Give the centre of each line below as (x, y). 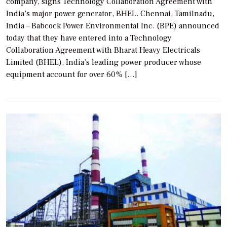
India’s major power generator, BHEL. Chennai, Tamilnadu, (110, 13)
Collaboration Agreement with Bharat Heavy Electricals (103, 50)
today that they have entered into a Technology (89, 38)
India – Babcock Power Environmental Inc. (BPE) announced (113, 26)
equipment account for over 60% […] (72, 74)
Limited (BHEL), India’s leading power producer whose (104, 62)
